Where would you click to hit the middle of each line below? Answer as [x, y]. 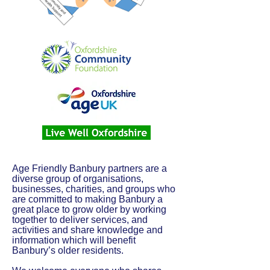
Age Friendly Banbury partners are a [89, 168]
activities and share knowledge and [87, 230]
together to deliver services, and [80, 220]
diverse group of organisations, [78, 179]
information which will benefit [74, 240]
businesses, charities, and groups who [94, 189]
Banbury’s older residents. [68, 250]
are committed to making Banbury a [87, 199]
